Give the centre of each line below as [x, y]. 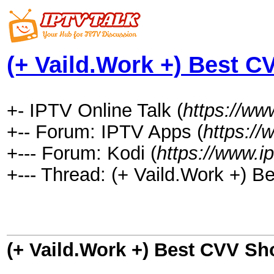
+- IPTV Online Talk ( [95, 110]
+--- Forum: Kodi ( [82, 153]
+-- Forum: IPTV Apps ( [105, 131]
